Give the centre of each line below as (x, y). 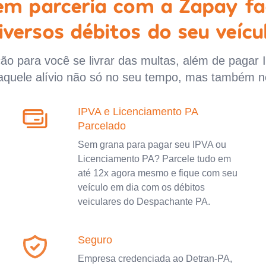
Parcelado (102, 126)
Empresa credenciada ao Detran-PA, (155, 258)
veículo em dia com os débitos (141, 187)
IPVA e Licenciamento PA (137, 111)
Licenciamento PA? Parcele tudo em (154, 159)
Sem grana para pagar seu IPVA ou (152, 144)
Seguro (95, 240)
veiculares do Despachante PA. (144, 201)
